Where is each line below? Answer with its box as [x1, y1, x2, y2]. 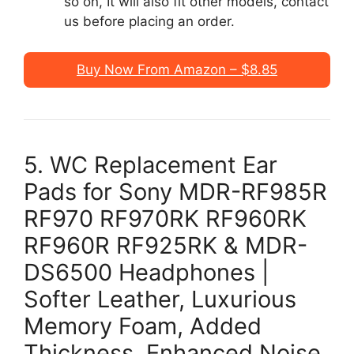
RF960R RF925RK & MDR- [24, 231, 307, 259]
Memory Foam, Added [24, 311, 262, 340]
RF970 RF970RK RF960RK [24, 204, 307, 232]
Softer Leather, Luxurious [24, 284, 296, 313]
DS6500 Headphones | [24, 258, 269, 286]
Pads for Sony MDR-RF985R [24, 177, 327, 205]
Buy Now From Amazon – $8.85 [77, 61, 277, 77]
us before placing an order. [64, 13, 239, 29]
